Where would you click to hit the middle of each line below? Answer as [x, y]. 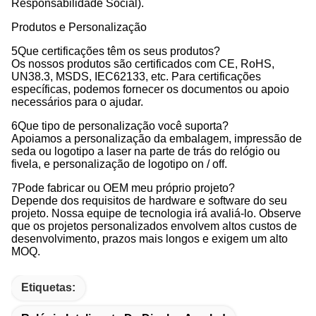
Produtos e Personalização [79, 27]
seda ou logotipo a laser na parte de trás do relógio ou [146, 151]
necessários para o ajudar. [77, 102]
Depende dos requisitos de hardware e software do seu [149, 201]
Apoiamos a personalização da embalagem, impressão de [157, 139]
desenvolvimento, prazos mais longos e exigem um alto [150, 239]
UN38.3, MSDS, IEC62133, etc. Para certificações [136, 77]
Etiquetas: [48, 287]
